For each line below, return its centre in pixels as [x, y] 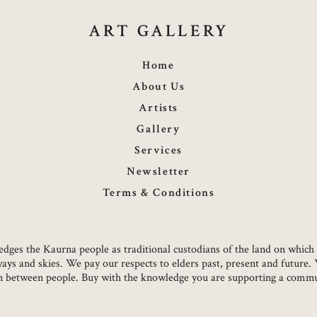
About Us [158, 87]
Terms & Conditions [158, 193]
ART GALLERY [158, 31]
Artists [158, 108]
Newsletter [158, 172]
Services [158, 151]
